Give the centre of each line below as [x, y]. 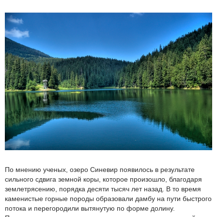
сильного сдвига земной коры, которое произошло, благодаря [103, 179]
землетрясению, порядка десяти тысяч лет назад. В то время [103, 189]
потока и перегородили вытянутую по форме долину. [90, 208]
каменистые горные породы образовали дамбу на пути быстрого [108, 198]
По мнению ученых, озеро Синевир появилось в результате [100, 169]
